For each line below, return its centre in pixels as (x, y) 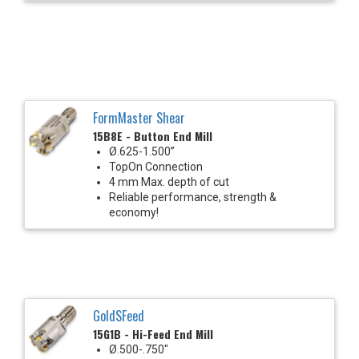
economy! (134, 212)
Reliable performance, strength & (193, 197)
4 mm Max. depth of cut (169, 182)
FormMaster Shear (139, 117)
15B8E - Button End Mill (153, 135)
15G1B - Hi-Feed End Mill (153, 333)
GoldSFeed (119, 315)
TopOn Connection (156, 166)
